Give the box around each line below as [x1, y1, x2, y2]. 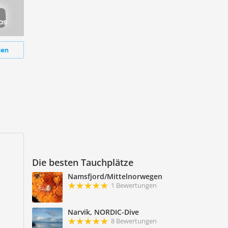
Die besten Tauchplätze [32, 156, 134, 168]
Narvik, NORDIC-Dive [68, 207, 139, 217]
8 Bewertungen [111, 216, 157, 225]
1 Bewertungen [111, 180, 157, 190]
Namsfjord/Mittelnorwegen [68, 171, 163, 181]
